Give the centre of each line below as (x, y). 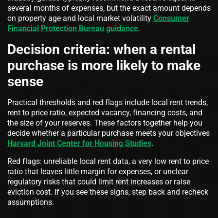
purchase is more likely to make (104, 65)
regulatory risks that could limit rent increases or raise (99, 182)
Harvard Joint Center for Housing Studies (79, 143)
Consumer (171, 18)
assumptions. (31, 202)
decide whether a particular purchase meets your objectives (109, 133)
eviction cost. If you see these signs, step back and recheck (108, 192)
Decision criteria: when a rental (101, 49)
